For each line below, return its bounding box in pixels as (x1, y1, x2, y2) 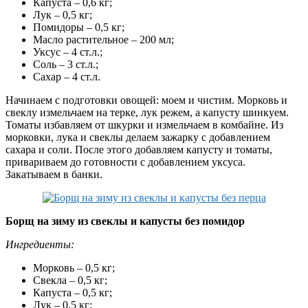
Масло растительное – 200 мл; (33, 34, 174, 46)
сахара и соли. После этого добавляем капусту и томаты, (5, 144, 272, 156)
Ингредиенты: (5, 239, 74, 251)
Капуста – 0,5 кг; (33, 287, 112, 299)
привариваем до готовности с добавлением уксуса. (5, 156, 245, 168)
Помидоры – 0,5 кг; (33, 21, 124, 34)
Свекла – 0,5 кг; (33, 274, 107, 287)
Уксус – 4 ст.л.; (33, 46, 102, 58)
